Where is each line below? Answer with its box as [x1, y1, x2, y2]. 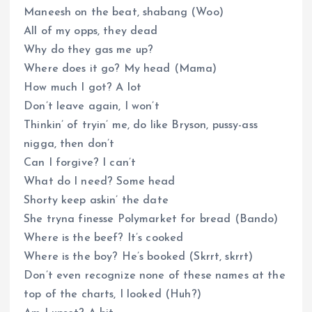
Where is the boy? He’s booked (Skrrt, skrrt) [24, 251, 253, 263]
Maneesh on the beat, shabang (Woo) [24, 7, 224, 19]
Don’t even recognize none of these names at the [24, 270, 286, 282]
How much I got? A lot [24, 82, 142, 94]
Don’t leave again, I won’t [24, 101, 159, 113]
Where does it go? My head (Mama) [24, 63, 217, 75]
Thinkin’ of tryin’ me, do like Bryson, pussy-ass [24, 120, 258, 132]
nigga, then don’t [24, 139, 115, 150]
